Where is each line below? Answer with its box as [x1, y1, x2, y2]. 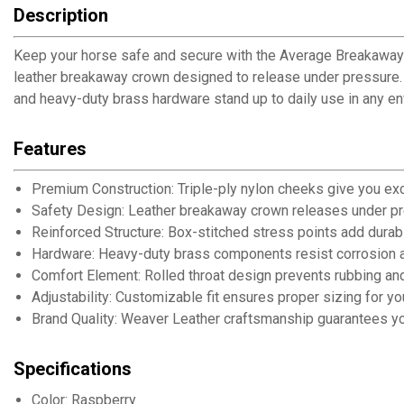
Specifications [14, 358, 132, 380]
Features [14, 138, 87, 160]
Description [14, 5, 108, 26]
